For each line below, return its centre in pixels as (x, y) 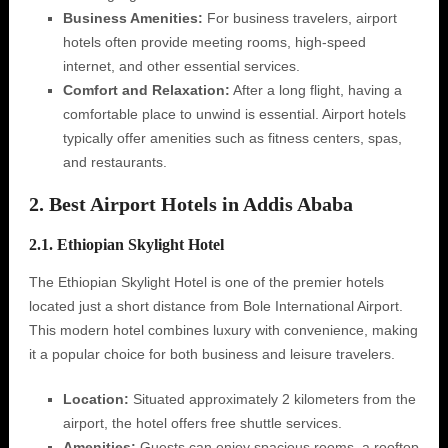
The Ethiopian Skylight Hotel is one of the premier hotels (206, 282)
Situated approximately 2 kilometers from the (272, 399)
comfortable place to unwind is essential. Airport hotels (234, 114)
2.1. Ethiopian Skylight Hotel (126, 244)
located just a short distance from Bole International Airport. (215, 306)
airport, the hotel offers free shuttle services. (202, 423)
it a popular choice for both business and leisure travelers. (211, 354)
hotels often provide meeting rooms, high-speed (214, 42)
